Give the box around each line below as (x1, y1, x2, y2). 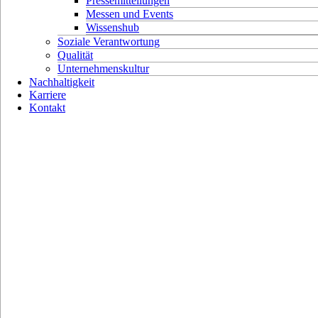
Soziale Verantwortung (57, 35, 160, 48)
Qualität (57, 49, 93, 61)
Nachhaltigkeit (29, 76, 94, 88)
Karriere (29, 89, 66, 101)
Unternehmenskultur (57, 62, 149, 75)
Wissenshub (86, 21, 139, 33)
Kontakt (29, 102, 65, 114)
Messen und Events (86, 8, 173, 20)
